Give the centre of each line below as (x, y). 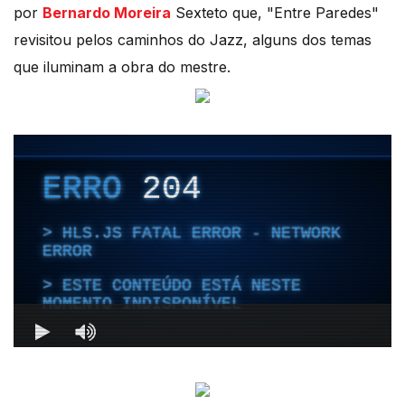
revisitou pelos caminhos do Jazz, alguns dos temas (193, 40)
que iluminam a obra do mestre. (129, 67)
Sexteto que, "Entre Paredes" (275, 13)
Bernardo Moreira (107, 13)
